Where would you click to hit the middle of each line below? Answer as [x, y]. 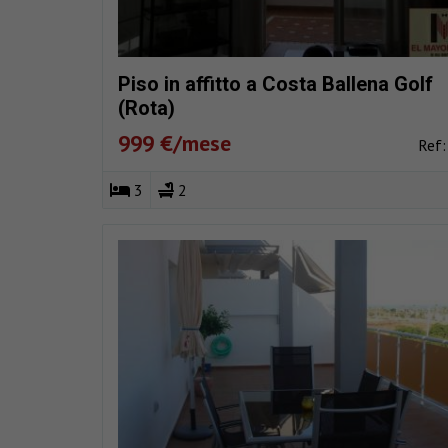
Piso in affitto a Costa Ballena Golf [275, 84]
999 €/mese [174, 143]
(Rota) [146, 108]
